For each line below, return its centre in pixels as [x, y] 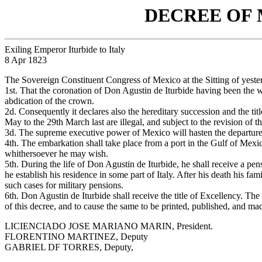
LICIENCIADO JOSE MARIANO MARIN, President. [109, 226]
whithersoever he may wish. [56, 154]
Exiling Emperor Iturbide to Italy [65, 50]
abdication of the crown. [49, 101]
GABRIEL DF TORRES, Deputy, [69, 247]
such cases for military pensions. [64, 185]
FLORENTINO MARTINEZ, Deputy [76, 237]
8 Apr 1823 [26, 60]
